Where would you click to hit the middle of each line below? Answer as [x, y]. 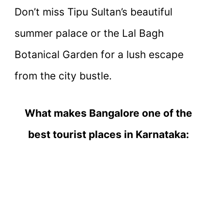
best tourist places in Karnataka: [108, 135]
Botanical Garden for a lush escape [99, 54]
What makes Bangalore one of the [108, 113]
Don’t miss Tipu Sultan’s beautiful [93, 12]
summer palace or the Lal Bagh [89, 33]
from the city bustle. [63, 76]
